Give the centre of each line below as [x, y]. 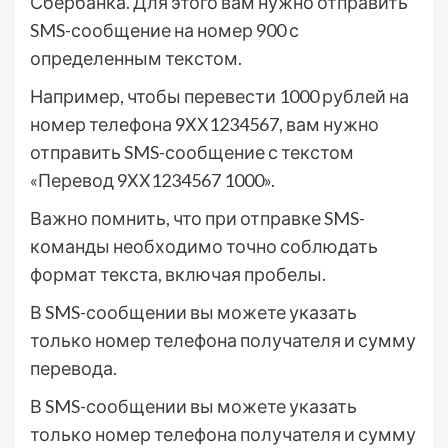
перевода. [73, 368]
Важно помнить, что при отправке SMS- [197, 218]
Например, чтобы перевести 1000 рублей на [219, 96]
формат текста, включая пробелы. [178, 274]
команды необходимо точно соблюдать [204, 246]
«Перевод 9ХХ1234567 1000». [152, 180]
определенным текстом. [136, 58]
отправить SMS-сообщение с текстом [192, 152]
